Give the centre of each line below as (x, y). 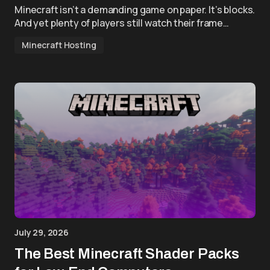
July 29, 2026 (42, 232)
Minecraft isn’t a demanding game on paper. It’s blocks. (135, 10)
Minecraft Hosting (59, 45)
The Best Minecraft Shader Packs (127, 254)
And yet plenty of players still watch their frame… (122, 23)
